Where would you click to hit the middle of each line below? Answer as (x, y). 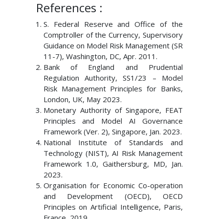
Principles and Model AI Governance (113, 121)
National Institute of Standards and (113, 142)
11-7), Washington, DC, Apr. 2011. (100, 56)
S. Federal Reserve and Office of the (113, 24)
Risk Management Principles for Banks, (113, 88)
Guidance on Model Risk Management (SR (113, 45)
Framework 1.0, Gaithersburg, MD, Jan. (113, 164)
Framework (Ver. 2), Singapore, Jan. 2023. (112, 131)
